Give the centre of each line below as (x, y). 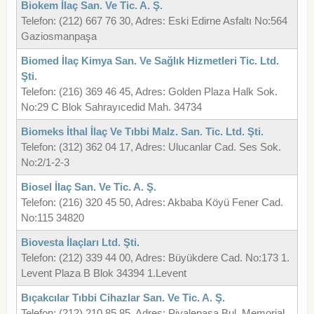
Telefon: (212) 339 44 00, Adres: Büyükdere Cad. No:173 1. (155, 258)
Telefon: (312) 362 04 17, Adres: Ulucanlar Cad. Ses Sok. (151, 147)
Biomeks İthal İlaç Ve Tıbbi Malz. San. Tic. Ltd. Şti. (142, 132)
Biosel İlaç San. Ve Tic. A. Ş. (88, 187)
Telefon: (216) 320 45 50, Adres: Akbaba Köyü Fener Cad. (152, 203)
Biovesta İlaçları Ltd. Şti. (80, 243)
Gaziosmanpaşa (59, 36)
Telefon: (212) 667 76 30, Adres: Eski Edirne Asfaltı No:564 (154, 21)
